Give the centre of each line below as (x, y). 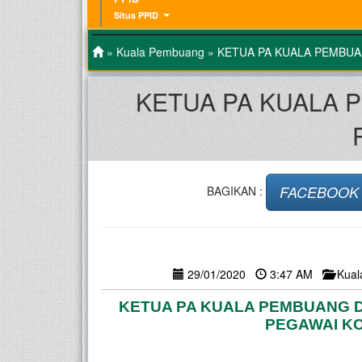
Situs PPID (136, 15)
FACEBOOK (319, 192)
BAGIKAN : (236, 190)
